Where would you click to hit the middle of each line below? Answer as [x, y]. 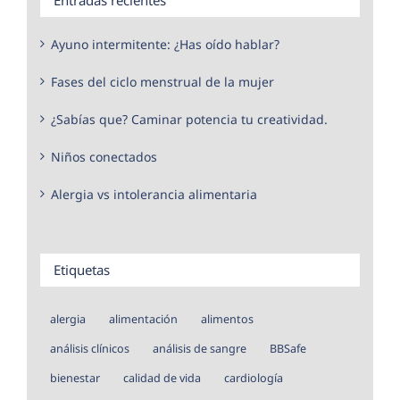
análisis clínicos [90, 348]
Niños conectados [104, 156]
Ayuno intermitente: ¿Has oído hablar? [165, 44]
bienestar [75, 378]
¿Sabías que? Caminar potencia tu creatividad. [189, 119]
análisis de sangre [200, 348]
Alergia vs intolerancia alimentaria [154, 194]
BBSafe [288, 348]
